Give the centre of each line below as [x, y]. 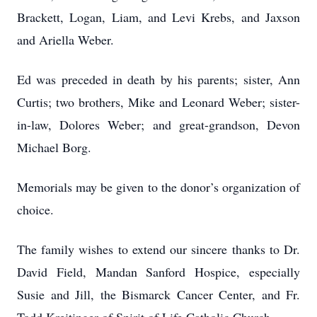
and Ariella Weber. [65, 40]
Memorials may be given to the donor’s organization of [158, 187]
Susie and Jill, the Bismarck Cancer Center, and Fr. [158, 294]
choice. [35, 209]
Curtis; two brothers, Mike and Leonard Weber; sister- [158, 102]
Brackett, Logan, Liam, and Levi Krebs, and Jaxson [158, 17]
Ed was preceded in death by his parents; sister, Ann [158, 79]
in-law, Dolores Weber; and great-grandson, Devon [158, 125]
